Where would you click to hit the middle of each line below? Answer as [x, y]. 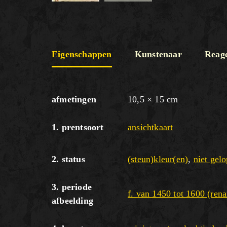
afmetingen [74, 99]
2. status [68, 159]
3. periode [72, 187]
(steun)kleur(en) [158, 159]
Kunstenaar [158, 54]
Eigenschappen [82, 54]
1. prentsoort [78, 127]
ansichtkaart [150, 127]
